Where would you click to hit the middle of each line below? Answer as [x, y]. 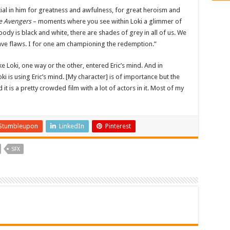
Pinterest [118, 126]
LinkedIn [71, 126]
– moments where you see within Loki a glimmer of [107, 22]
